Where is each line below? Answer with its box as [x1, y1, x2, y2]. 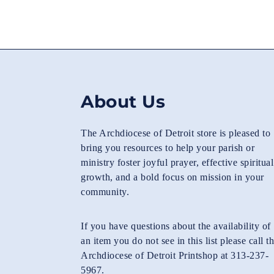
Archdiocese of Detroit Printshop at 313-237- [81, 250, 268, 261]
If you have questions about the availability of [81, 221, 271, 231]
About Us [81, 91, 165, 112]
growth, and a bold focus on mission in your [81, 172, 264, 182]
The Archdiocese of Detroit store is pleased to [81, 128, 270, 138]
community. [81, 187, 129, 197]
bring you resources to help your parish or [81, 143, 254, 153]
